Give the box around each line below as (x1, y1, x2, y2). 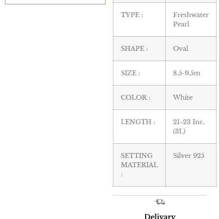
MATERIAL (121, 161, 158, 169)
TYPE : (121, 11, 144, 19)
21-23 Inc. (173, 118, 205, 126)
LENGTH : (121, 118, 156, 126)
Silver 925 (173, 152, 205, 159)
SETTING (121, 152, 153, 159)
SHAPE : (121, 44, 149, 52)
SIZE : (121, 69, 141, 77)
